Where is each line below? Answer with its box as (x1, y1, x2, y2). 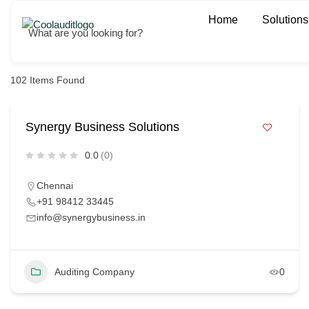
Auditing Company (54, 266, 134, 277)
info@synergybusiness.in (37, 212, 146, 223)
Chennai (37, 180, 73, 191)
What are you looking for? (28, 27, 143, 39)
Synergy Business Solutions (26, 120, 179, 134)
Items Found (27, 74, 85, 86)
